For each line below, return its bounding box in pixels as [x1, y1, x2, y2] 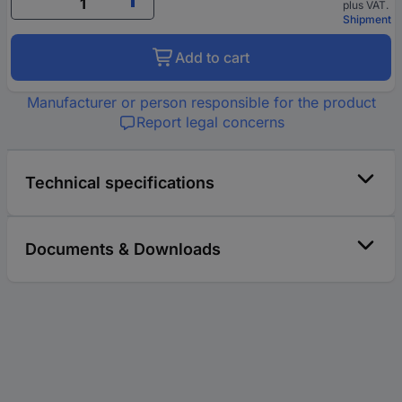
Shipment [343, 13, 391, 27]
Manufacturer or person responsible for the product [26, 93, 376, 112]
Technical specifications [25, 173, 214, 193]
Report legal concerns [135, 113, 284, 132]
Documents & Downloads [25, 240, 221, 259]
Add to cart [175, 48, 249, 67]
